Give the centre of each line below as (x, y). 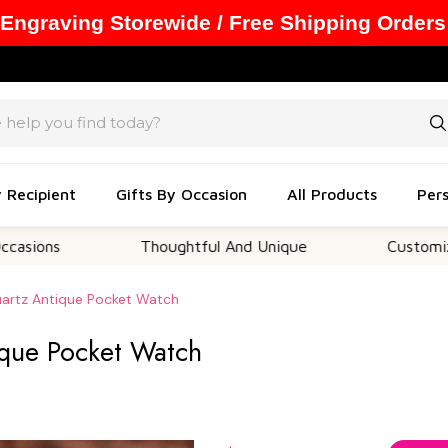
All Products (332, 193)
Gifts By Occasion (181, 193)
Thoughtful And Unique (156, 246)
